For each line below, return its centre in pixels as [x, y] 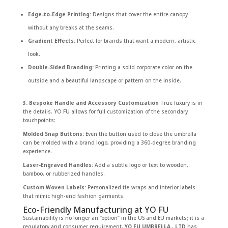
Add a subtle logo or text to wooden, [140, 165]
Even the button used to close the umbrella [140, 134]
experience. [37, 151]
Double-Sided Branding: [61, 67]
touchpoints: [39, 120]
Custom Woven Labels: [54, 187]
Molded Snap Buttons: [53, 134]
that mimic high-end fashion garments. [74, 196]
